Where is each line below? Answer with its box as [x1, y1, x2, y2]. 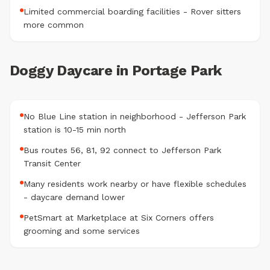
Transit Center [24, 159, 81, 168]
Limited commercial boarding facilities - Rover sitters [24, 7, 241, 16]
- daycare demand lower [24, 192, 125, 202]
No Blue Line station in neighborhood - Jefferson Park [24, 111, 246, 121]
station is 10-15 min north [24, 125, 126, 134]
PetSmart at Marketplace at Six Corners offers [24, 213, 214, 222]
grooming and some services [24, 226, 140, 236]
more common [24, 20, 84, 30]
